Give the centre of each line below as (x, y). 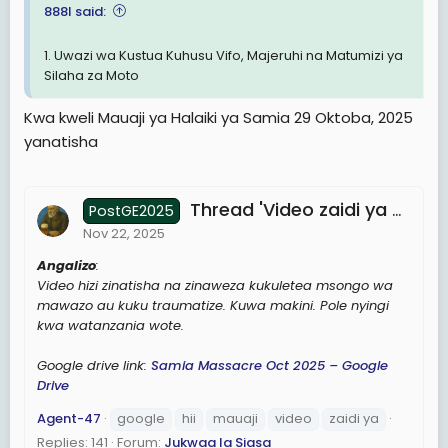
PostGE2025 (132, 210)
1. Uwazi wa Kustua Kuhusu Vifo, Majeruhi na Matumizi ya (223, 55)
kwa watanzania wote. (110, 325)
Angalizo (66, 265)
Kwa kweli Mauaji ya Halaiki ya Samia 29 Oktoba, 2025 (218, 117)
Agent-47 (69, 418)
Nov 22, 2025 (124, 233)
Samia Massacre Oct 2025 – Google (269, 365)
